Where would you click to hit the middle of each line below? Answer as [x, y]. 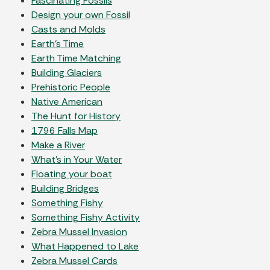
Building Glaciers [67, 72]
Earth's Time [58, 43]
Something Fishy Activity [86, 217]
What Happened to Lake [85, 246]
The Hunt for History [76, 116]
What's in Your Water [77, 159]
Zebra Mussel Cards [74, 260]
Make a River [58, 145]
